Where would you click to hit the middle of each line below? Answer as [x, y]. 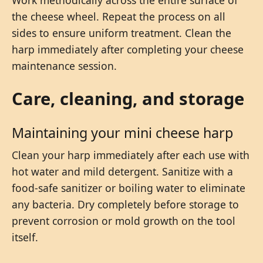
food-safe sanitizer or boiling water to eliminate [129, 188]
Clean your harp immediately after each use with [131, 155]
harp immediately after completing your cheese [128, 49]
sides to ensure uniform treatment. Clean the [122, 33]
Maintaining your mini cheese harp [122, 132]
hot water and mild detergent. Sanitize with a [122, 171]
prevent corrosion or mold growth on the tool [124, 220]
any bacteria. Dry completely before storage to [125, 204]
